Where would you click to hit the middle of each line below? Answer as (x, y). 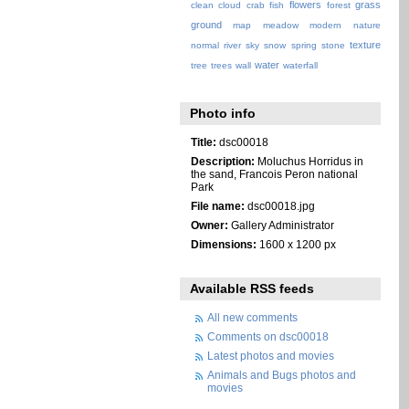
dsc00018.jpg (279, 205)
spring (304, 46)
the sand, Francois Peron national (274, 173)
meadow (280, 26)
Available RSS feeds (252, 289)
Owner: (209, 225)
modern (326, 26)
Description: (222, 161)
